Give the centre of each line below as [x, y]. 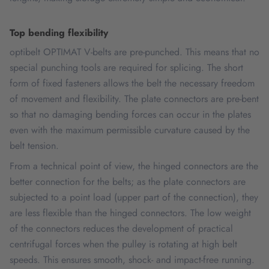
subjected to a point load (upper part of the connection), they [134, 197]
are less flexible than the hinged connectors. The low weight [130, 213]
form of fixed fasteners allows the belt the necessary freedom [132, 83]
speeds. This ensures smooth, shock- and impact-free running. [132, 260]
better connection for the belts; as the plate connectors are [128, 182]
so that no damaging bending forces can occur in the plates [130, 114]
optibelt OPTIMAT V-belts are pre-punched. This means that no [134, 52]
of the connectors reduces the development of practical [121, 228]
